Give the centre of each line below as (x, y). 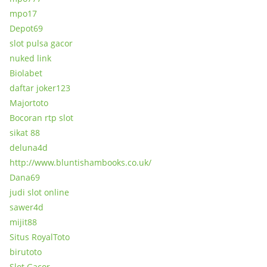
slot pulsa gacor (41, 43)
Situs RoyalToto (40, 237)
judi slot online (39, 192)
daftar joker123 (40, 88)
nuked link (30, 58)
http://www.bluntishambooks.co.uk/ (80, 162)
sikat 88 (25, 133)
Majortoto (29, 103)
